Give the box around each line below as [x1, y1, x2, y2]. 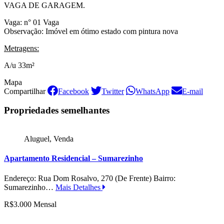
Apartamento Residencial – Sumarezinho [4, 154, 143, 163]
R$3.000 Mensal [4, 199, 56, 208]
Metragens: [4, 43, 39, 52]
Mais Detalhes [55, 182, 102, 191]
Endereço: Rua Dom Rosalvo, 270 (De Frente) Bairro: [4, 173, 175, 182]
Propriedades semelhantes [4, 105, 109, 116]
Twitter [101, 86, 124, 95]
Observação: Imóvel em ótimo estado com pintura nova [4, 26, 178, 35]
